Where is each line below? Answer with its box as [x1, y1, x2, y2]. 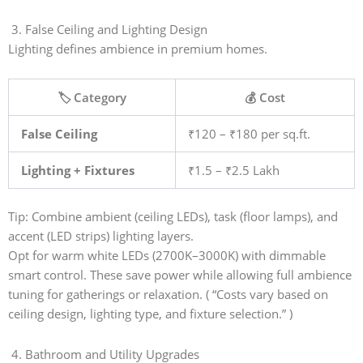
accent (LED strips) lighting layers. [8, 228, 197, 245]
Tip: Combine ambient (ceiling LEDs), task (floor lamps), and [8, 208, 338, 225]
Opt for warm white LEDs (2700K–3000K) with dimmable [8, 247, 326, 264]
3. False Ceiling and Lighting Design [8, 20, 207, 37]
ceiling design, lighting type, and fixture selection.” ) [8, 305, 293, 322]
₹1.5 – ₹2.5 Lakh [187, 162, 280, 179]
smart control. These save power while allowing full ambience [8, 267, 352, 284]
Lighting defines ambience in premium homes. [8, 40, 267, 57]
